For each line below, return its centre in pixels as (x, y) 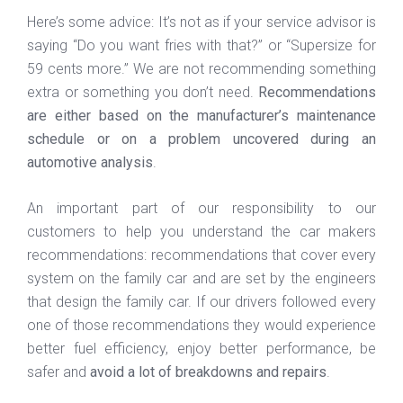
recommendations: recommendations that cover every (201, 255)
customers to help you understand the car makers (201, 231)
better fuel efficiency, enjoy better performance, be (201, 348)
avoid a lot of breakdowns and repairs (208, 372)
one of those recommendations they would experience (201, 325)
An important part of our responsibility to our (201, 208)
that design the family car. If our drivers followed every (201, 301)
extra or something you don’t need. (143, 92)
